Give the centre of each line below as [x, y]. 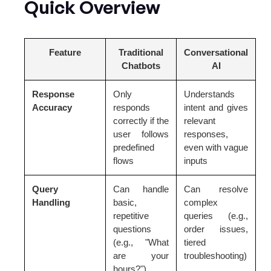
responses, [206, 134]
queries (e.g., [216, 215]
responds [132, 107]
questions [132, 229]
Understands [209, 94]
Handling [51, 202]
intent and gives [216, 107]
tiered [195, 242]
